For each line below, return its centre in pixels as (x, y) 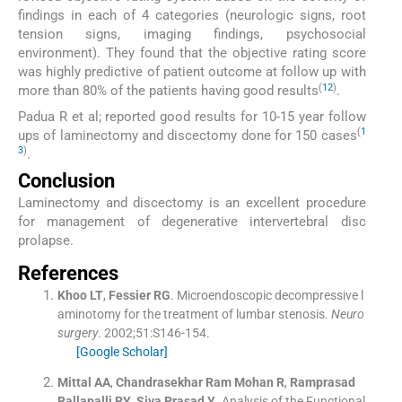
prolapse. (46, 240)
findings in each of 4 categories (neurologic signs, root (192, 16)
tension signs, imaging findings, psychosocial (192, 35)
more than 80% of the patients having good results (168, 91)
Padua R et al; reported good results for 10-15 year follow (192, 116)
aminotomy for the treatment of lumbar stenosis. (192, 315)
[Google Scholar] (122, 352)
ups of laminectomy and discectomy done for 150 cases (188, 135)
